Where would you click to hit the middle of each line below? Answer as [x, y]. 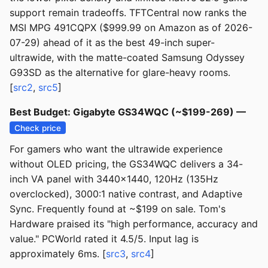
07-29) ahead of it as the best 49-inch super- [112, 43]
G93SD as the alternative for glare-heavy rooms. [120, 73]
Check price [38, 128]
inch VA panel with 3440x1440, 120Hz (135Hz [114, 179]
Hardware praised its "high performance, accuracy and [134, 224]
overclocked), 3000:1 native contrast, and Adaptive [126, 194]
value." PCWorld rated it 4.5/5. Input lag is [104, 239]
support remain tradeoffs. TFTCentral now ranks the [128, 13]
